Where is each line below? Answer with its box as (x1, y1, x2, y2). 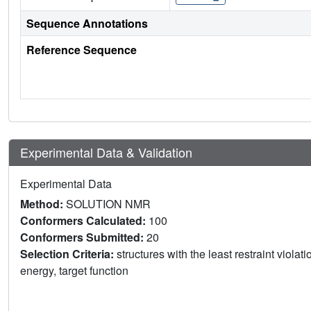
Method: (20, 195, 66, 212)
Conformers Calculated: (20, 212, 149, 228)
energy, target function (20, 262, 131, 278)
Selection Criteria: (20, 245, 117, 262)
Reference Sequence (26, 41, 137, 58)
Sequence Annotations (26, 15, 148, 31)
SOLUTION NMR (66, 195, 151, 212)
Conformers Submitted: (20, 228, 146, 245)
